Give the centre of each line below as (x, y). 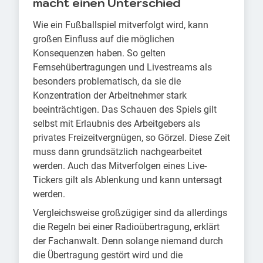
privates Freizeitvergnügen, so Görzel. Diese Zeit (131, 138)
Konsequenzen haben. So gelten (99, 53)
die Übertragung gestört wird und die (108, 255)
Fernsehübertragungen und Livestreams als (122, 68)
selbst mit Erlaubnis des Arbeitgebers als (117, 124)
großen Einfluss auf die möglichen (104, 39)
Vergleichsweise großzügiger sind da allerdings (130, 213)
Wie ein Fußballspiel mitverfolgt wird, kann (121, 25)
